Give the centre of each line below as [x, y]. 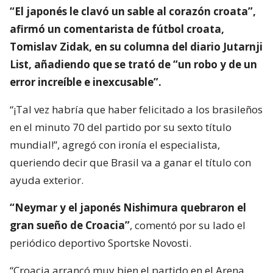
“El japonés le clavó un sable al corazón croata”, [133, 11]
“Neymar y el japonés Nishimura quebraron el [128, 207]
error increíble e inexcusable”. [86, 82]
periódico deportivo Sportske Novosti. [101, 243]
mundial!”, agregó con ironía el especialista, [115, 144]
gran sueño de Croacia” [70, 225]
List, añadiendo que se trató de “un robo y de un [133, 64]
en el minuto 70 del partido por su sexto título [121, 127]
